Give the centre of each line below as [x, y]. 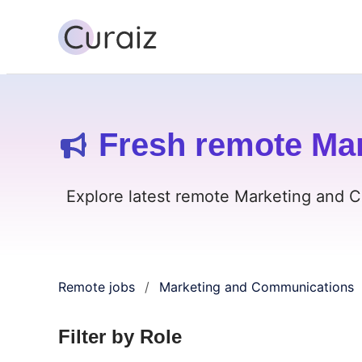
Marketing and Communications [257, 286]
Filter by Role [120, 336]
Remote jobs [97, 286]
